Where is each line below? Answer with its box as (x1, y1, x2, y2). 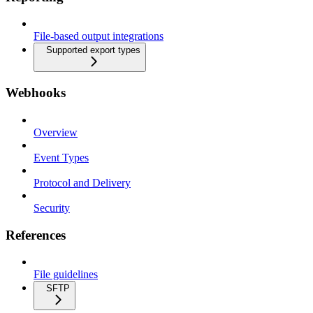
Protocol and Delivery (34, 176, 131, 189)
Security (34, 201, 70, 214)
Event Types (34, 151, 89, 163)
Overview (34, 126, 78, 138)
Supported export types (46, 45, 140, 56)
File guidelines (34, 268, 98, 281)
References (6, 227, 66, 242)
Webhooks (6, 85, 66, 101)
